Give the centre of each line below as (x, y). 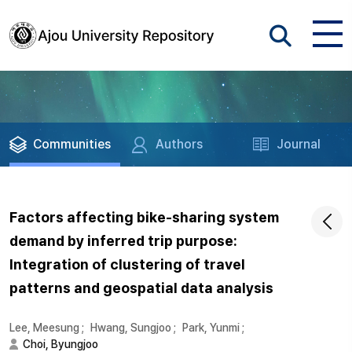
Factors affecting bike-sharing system (144, 217)
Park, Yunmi (211, 328)
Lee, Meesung (44, 328)
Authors (180, 144)
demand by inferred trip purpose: (123, 241)
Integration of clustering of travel (127, 264)
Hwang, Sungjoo (131, 328)
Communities (72, 144)
